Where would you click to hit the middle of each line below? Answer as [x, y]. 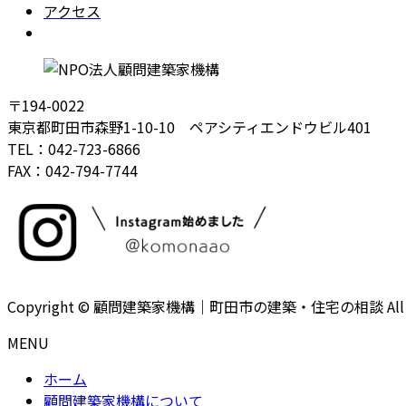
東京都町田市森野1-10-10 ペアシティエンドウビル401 [189, 126]
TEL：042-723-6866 [74, 148]
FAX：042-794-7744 [72, 170]
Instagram [77, 32]
